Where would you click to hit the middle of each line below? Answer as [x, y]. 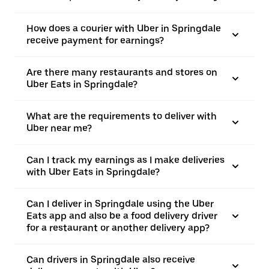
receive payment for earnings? [95, 41]
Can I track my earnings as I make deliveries [125, 160]
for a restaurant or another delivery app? [118, 228]
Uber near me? [59, 128]
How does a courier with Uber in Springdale [124, 29]
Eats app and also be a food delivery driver [122, 216]
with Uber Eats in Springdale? [93, 172]
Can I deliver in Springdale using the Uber [120, 204]
